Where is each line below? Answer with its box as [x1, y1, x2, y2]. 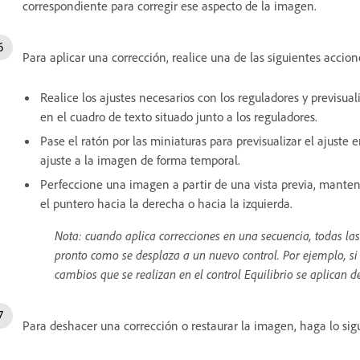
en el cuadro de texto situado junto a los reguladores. [40, 108, 317, 125]
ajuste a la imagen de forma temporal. [40, 151, 240, 168]
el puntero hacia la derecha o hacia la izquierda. [40, 194, 292, 211]
